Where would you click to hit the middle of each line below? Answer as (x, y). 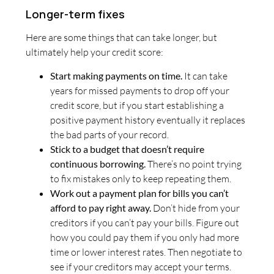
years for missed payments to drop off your (140, 90)
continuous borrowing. (99, 163)
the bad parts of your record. (109, 134)
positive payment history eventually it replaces (148, 120)
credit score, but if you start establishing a (137, 105)
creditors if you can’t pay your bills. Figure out (145, 222)
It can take (205, 76)
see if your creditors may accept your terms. (141, 266)
